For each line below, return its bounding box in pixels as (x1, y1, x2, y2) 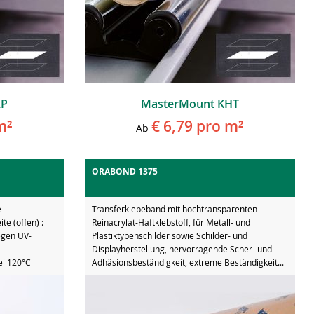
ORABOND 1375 (92, 165, 158, 177)
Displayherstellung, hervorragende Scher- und (92, 243, 272, 254)
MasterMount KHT (141, 95, 239, 111)
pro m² (193, 116, 244, 136)
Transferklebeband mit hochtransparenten (92, 203, 257, 214)
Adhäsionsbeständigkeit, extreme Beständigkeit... (92, 256, 284, 268)
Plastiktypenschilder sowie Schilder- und (92, 229, 247, 241)
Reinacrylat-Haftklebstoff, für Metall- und (92, 216, 250, 228)
